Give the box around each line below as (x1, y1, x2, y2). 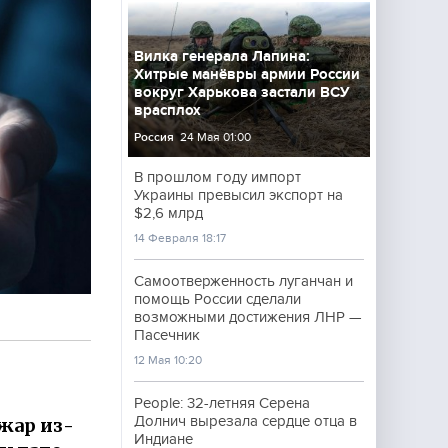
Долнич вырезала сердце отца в (134, 413, 357, 429)
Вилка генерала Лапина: (134, 48, 310, 64)
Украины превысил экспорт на (134, 187, 343, 203)
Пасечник (134, 327, 200, 343)
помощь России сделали (134, 291, 301, 307)
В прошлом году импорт (134, 169, 301, 185)
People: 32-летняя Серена (134, 395, 310, 411)
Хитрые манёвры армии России (134, 66, 360, 82)
